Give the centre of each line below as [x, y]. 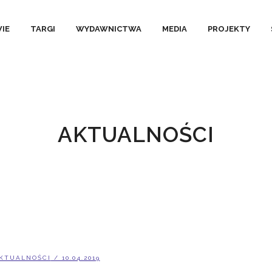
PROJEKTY [229, 29]
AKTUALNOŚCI [136, 134]
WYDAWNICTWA [109, 29]
